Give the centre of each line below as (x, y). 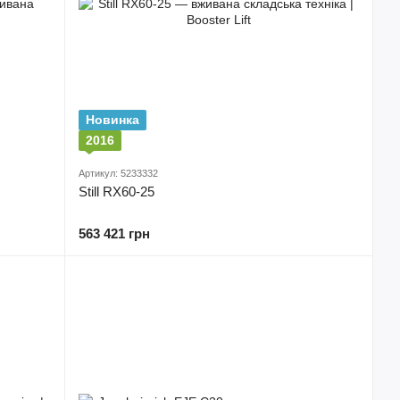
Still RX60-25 (117, 192)
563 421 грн (114, 233)
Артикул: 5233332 (118, 173)
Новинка (112, 120)
